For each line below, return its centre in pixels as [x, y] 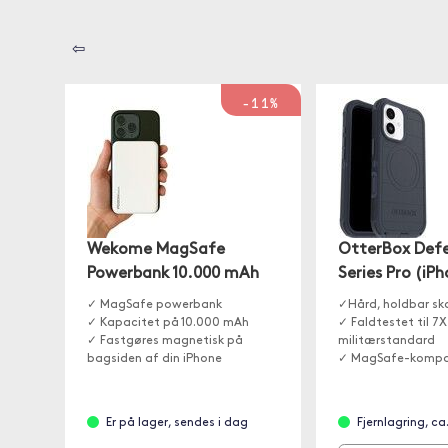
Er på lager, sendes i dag [176, 423]
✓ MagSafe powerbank [154, 305]
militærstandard [386, 341]
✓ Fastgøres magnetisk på [164, 341]
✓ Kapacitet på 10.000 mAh [167, 323]
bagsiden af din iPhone [154, 359]
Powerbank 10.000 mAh [172, 274]
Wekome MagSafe [155, 250]
